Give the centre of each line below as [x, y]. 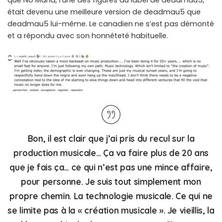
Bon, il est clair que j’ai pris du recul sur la [111, 139]
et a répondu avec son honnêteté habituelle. [88, 36]
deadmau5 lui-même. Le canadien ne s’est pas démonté [111, 24]
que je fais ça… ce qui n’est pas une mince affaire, [111, 167]
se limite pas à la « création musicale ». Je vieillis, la [111, 211]
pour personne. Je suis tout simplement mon [111, 182]
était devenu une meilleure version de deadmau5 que [104, 12]
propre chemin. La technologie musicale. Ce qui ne [111, 196]
